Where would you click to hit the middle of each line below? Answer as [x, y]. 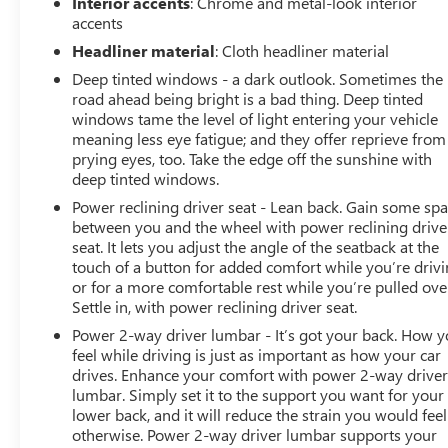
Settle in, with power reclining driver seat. [215, 306]
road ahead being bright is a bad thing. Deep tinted [248, 98]
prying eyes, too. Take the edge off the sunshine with [252, 158]
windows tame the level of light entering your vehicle [255, 118]
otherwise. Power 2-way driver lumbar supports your [255, 434]
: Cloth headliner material [302, 50]
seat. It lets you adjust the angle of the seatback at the [256, 246]
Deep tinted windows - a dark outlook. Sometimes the [258, 78]
